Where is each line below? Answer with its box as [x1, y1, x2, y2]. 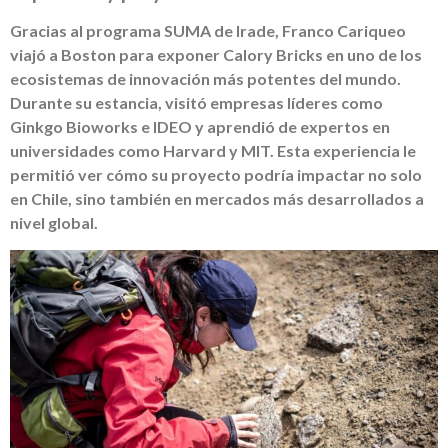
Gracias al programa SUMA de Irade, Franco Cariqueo [10, 21, 406, 41]
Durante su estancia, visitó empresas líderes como [10, 93, 383, 113]
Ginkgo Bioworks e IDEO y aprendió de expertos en [10, 117, 390, 137]
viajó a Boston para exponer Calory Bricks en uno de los [10, 45, 422, 65]
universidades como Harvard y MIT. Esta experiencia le [10, 141, 416, 161]
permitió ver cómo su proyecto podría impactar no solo [10, 165, 422, 185]
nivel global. [10, 213, 98, 233]
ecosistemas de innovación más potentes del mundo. [10, 69, 401, 89]
